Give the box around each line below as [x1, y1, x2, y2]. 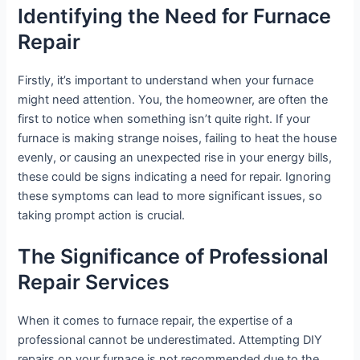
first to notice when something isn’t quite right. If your [18, 112, 311, 127]
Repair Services [18, 270, 170, 295]
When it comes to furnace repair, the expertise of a [18, 313, 293, 329]
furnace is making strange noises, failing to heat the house [18, 131, 337, 146]
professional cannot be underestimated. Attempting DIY [18, 333, 323, 348]
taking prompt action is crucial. [18, 208, 186, 223]
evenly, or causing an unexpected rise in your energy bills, [18, 150, 333, 166]
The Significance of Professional [18, 244, 329, 269]
